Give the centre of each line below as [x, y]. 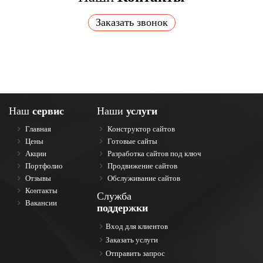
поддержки [122, 208]
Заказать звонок [131, 23]
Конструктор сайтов [140, 129]
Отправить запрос [135, 254]
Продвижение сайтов [141, 166]
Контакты [41, 191]
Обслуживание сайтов [143, 178]
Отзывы [37, 178]
